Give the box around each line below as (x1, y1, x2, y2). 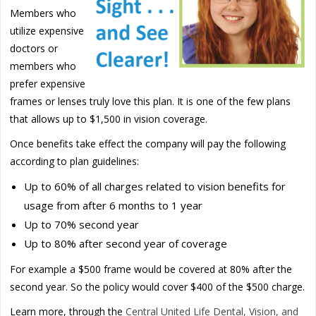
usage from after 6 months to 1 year (24, 197, 203, 212)
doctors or (10, 41, 59, 55)
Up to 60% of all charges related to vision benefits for (24, 178, 286, 193)
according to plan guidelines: (10, 154, 140, 168)
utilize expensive (10, 23, 85, 37)
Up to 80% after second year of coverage (24, 236, 228, 250)
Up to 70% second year (24, 217, 140, 231)
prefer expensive (10, 76, 86, 90)
